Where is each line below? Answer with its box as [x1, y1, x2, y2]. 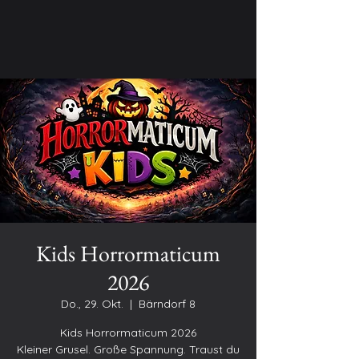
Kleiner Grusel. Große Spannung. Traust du [17, 342, 240, 357]
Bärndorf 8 [139, 296, 196, 311]
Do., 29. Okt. [61, 296, 123, 311]
